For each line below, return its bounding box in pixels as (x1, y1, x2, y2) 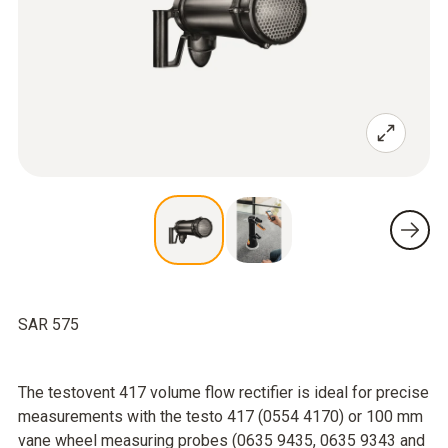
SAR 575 (18, 315, 79, 334)
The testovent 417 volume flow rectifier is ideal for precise (18, 383, 429, 402)
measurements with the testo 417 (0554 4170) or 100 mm (18, 407, 423, 426)
